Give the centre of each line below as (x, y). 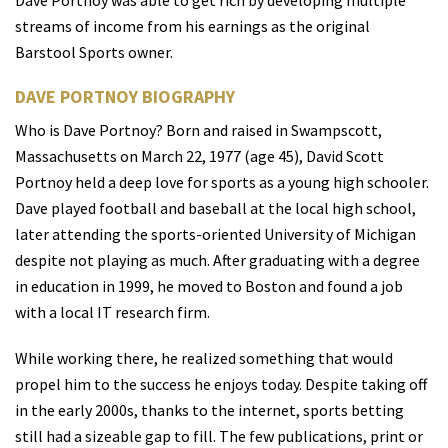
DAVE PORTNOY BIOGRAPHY (125, 97)
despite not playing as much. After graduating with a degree (217, 260)
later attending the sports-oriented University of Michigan (215, 234)
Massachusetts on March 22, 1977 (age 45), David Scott (199, 156)
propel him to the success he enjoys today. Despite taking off (221, 384)
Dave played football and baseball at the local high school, (215, 208)
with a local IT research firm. (112, 312)
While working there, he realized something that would (204, 358)
